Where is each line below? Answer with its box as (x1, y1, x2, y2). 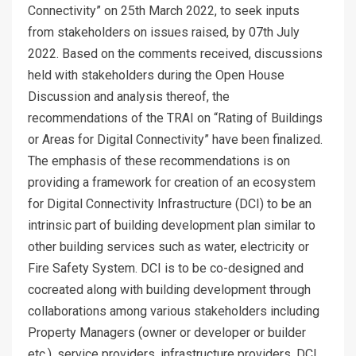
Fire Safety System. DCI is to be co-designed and (28, 261, 304, 277)
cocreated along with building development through (28, 282, 311, 298)
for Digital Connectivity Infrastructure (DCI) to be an (28, 196, 315, 212)
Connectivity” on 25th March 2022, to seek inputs (28, 3, 300, 19)
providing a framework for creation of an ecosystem (28, 175, 315, 191)
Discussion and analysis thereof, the (28, 89, 230, 105)
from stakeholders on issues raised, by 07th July (28, 25, 300, 41)
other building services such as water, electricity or (28, 239, 309, 255)
